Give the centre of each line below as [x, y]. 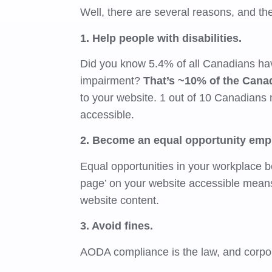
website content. [121, 200]
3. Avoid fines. [117, 226]
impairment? [112, 80]
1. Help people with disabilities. [161, 38]
